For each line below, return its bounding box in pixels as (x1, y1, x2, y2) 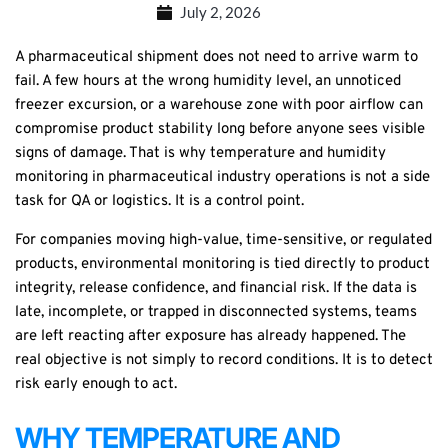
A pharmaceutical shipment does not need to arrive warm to (15, 48, 418, 68)
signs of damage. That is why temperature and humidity (15, 144, 386, 164)
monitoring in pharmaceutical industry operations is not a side (15, 168, 430, 188)
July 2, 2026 (179, 3, 261, 22)
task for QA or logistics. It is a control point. (15, 192, 304, 212)
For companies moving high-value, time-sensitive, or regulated (15, 231, 432, 251)
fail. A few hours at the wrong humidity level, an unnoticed (15, 72, 401, 92)
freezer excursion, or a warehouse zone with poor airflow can (15, 96, 423, 116)
